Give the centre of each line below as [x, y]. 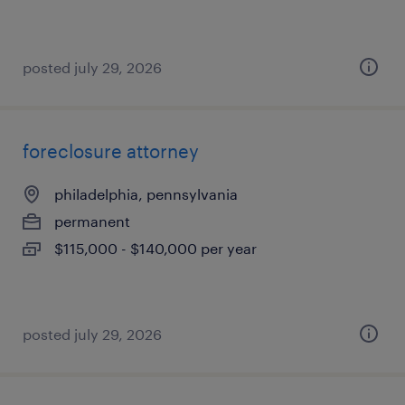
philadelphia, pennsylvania [146, 194]
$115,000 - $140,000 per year [155, 248]
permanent [92, 221]
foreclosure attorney [111, 151]
